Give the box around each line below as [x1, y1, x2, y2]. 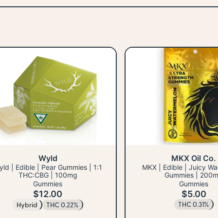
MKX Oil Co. [171, 153, 216, 163]
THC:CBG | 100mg [18, 171, 77, 180]
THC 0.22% [46, 200, 78, 210]
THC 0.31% [178, 200, 209, 209]
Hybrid [17, 200, 37, 210]
